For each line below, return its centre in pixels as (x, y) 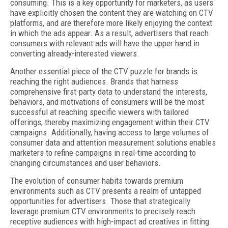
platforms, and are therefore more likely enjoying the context (111, 23)
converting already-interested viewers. (75, 53)
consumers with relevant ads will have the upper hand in (105, 43)
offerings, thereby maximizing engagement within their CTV (110, 122)
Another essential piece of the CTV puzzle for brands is (104, 71)
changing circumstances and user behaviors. (85, 163)
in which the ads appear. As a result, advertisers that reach (109, 33)
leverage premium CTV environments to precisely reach (103, 211)
